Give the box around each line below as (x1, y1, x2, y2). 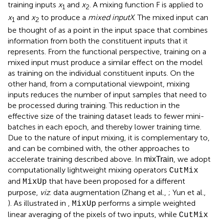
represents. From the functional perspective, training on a (8, 47, 206, 57)
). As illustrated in (8, 198, 68, 208)
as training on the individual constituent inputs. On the (8, 68, 195, 78)
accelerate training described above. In (8, 154, 144, 164)
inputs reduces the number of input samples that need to (8, 90, 207, 100)
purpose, (8, 188, 40, 197)
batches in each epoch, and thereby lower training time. (8, 122, 201, 132)
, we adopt (174, 154, 211, 164)
